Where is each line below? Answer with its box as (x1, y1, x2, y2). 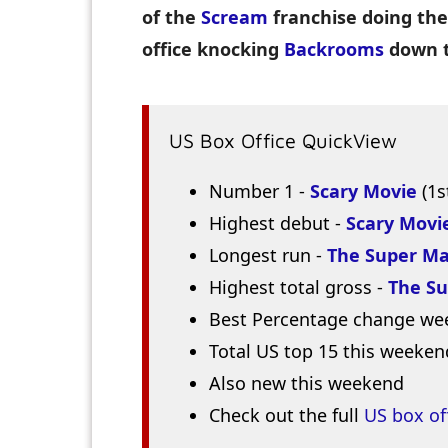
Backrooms (284, 37, 384, 62)
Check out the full (209, 403, 364, 428)
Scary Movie (310, 179, 417, 204)
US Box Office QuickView (169, 129, 397, 153)
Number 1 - (209, 179, 310, 204)
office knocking (142, 37, 284, 62)
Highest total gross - (209, 275, 388, 300)
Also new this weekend (209, 371, 404, 396)
